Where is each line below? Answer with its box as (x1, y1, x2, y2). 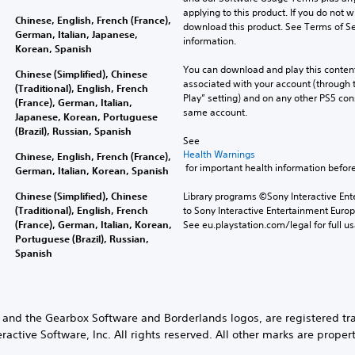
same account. (182, 105, 247, 119)
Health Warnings (182, 147, 255, 161)
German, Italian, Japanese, (14, 27, 138, 40)
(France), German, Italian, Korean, (14, 217, 172, 231)
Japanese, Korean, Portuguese (14, 109, 158, 123)
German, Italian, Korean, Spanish (14, 163, 169, 177)
